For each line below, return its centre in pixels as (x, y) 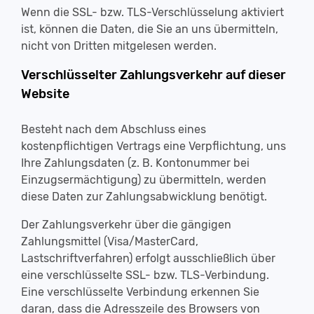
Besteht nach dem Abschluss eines (114, 129)
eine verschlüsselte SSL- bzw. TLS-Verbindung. (145, 275)
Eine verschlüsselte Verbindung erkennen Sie (140, 292)
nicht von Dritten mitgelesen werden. (119, 46)
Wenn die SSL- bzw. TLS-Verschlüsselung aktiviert (152, 12)
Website (45, 94)
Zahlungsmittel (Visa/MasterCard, (110, 241)
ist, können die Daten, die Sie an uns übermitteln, (150, 29)
